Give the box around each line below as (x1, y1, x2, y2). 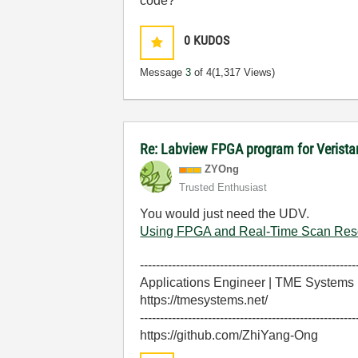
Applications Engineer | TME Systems (140, 276, 355, 289)
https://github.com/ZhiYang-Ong (140, 328, 319, 342)
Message (140, 66, 186, 78)
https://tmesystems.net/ (140, 293, 268, 307)
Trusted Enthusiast (179, 181, 268, 193)
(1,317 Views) (212, 66, 276, 78)
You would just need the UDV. (140, 207, 310, 221)
